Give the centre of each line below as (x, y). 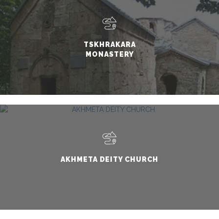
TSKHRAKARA (109, 44)
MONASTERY (109, 54)
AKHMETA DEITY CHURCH (109, 159)
